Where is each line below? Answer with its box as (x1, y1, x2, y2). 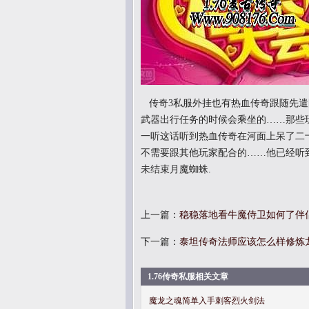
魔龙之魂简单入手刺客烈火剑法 (149, 296, 265, 306)
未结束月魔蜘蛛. (141, 164, 211, 175)
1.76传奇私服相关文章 (148, 272, 228, 281)
